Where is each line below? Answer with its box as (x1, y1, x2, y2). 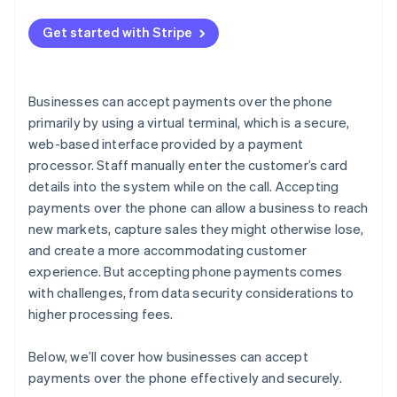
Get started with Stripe (43, 23, 192, 42)
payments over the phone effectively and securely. (28, 369, 342, 387)
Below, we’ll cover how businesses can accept (28, 347, 308, 366)
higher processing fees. (28, 305, 174, 323)
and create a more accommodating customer (28, 241, 307, 260)
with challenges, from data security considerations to (28, 284, 354, 302)
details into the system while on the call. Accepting (28, 177, 339, 196)
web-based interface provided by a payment (28, 135, 304, 153)
